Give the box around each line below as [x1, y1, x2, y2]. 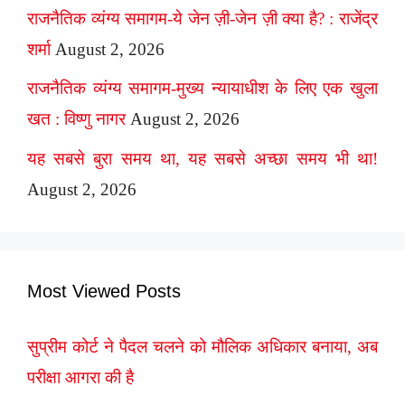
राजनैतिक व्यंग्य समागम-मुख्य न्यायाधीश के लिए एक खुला [27, 79, 378, 99]
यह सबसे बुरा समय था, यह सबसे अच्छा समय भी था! [27, 148, 378, 168]
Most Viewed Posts [27, 280, 181, 301]
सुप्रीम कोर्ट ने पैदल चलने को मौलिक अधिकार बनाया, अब [27, 336, 378, 356]
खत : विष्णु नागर [27, 109, 126, 129]
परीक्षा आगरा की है [27, 367, 134, 387]
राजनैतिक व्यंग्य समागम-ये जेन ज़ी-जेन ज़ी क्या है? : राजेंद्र [27, 8, 378, 28]
